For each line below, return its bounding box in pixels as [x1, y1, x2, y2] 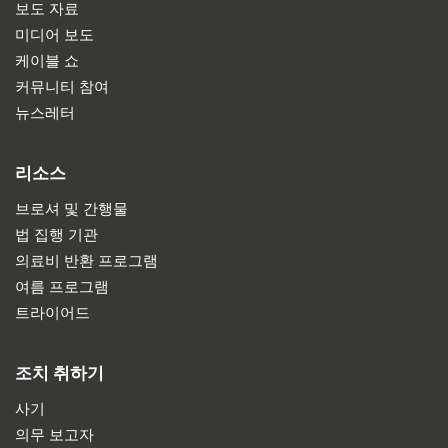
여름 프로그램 [15, 278, 109, 296]
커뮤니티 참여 [15, 78, 109, 96]
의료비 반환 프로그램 [15, 252, 158, 270]
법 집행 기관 [15, 226, 98, 244]
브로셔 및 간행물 [15, 200, 128, 218]
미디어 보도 [15, 26, 94, 44]
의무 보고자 [15, 426, 94, 444]
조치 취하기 [15, 363, 104, 383]
